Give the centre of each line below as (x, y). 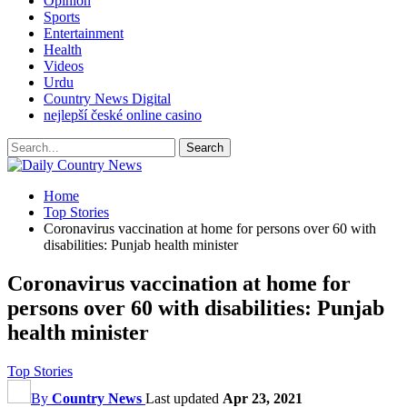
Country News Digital (107, 99)
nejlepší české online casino (123, 115)
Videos (64, 66)
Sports (62, 17)
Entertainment (84, 33)
